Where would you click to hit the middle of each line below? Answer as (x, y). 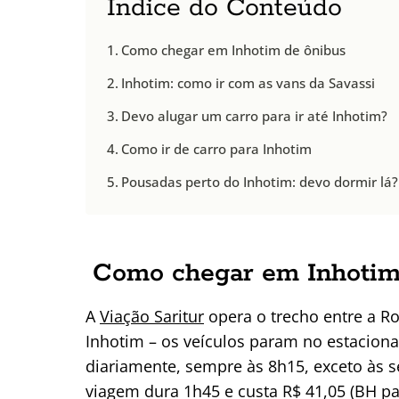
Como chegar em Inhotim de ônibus (234, 49)
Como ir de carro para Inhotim (217, 148)
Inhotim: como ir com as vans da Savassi (248, 82)
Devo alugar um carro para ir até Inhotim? (255, 115)
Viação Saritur (152, 316)
